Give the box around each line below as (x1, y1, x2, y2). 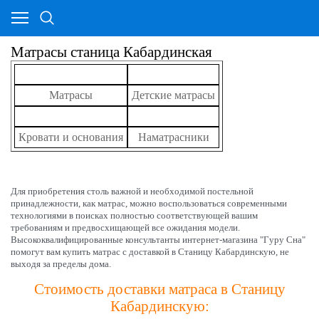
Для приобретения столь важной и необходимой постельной (11, 186, 253, 197)
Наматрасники (137, 131, 209, 143)
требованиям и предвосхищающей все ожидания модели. (11, 222, 240, 233)
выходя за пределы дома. (11, 258, 111, 269)
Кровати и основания (19, 131, 123, 143)
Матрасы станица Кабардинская (11, 43, 212, 61)
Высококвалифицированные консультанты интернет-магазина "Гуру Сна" (11, 234, 305, 245)
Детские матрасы (132, 89, 215, 101)
